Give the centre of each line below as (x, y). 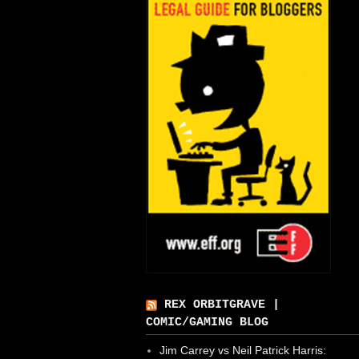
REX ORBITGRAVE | (222, 305)
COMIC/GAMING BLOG (207, 323)
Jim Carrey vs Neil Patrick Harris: (242, 351)
